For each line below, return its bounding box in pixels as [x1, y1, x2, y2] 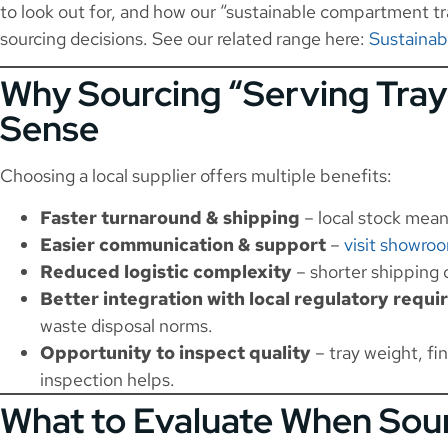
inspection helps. [40, 367, 175, 391]
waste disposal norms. [40, 313, 213, 337]
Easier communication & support [40, 232, 326, 256]
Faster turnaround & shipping [40, 205, 300, 229]
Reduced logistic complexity [40, 259, 292, 283]
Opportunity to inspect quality [40, 340, 311, 364]
